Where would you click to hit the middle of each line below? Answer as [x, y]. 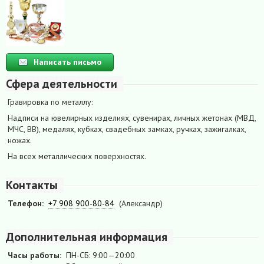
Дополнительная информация [87, 237]
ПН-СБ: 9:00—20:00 [100, 255]
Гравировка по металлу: [50, 102]
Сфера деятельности [62, 83]
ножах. [20, 140]
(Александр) [141, 203]
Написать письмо [67, 62]
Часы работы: [34, 255]
